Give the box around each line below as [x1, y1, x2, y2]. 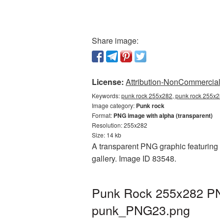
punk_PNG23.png [92, 201, 190, 219]
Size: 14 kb [92, 131, 121, 139]
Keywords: [92, 91, 121, 100]
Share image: [92, 35, 138, 46]
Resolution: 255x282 [92, 121, 147, 129]
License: [92, 76, 124, 87]
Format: [92, 111, 113, 119]
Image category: [92, 101, 136, 110]
